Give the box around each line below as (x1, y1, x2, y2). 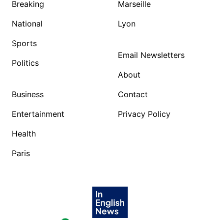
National (12, 19, 43, 28)
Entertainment (12, 109, 64, 119)
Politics (12, 58, 39, 68)
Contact (118, 89, 148, 99)
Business (12, 89, 44, 99)
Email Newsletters (118, 50, 185, 60)
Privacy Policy (118, 109, 170, 119)
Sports (12, 38, 37, 48)
